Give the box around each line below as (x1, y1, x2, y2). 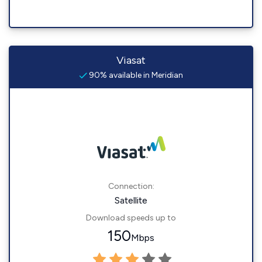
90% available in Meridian (87, 70, 183, 81)
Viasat (116, 54, 146, 67)
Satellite (115, 195, 147, 206)
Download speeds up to (86, 213, 176, 223)
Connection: (108, 181, 154, 192)
